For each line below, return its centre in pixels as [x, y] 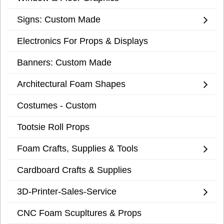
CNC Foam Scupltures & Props [79, 213]
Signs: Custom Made [59, 19]
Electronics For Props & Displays [82, 41]
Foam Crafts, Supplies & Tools [77, 148]
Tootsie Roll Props [53, 127]
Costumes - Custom [57, 105]
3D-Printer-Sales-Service [67, 191]
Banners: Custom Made [64, 62]
